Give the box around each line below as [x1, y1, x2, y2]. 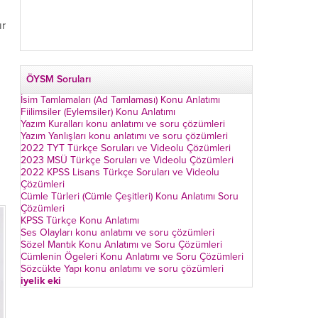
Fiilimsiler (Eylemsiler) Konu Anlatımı [21, 106, 175, 118]
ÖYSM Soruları [26, 73, 91, 85]
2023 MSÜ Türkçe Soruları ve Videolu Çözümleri [21, 154, 234, 166]
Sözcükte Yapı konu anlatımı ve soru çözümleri [21, 263, 224, 275]
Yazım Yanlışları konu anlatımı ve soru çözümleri [21, 130, 228, 142]
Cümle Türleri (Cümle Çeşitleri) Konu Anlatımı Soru [21, 190, 238, 202]
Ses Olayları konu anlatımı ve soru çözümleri [21, 226, 214, 238]
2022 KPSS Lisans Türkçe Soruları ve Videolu [21, 166, 219, 178]
